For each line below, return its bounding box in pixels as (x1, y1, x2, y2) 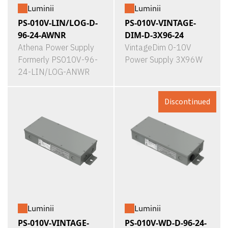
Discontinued (164, 96, 210, 107)
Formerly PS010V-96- (18, 54, 98, 65)
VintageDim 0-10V (125, 42, 191, 52)
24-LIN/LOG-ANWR (18, 67, 90, 77)
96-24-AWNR (18, 30, 66, 41)
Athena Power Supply (18, 42, 94, 52)
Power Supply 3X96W (125, 54, 203, 65)
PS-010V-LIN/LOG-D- (18, 17, 98, 28)
